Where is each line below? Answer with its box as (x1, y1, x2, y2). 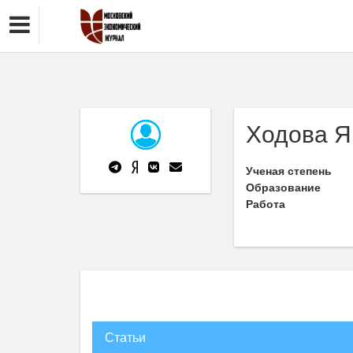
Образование (246, 181, 321, 194)
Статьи (105, 331, 146, 344)
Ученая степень (246, 165, 332, 177)
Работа (246, 198, 285, 210)
